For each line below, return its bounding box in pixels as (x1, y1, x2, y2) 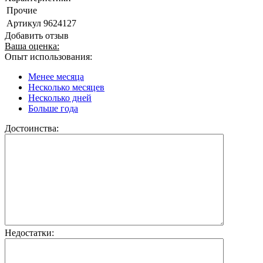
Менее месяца (28, 71, 84, 82)
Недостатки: (5, 227, 54, 238)
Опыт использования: (5, 51, 92, 62)
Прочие (6, 5, 37, 15)
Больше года (28, 103, 78, 113)
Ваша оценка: (5, 41, 59, 51)
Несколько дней (28, 92, 92, 103)
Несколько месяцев (28, 82, 104, 92)
